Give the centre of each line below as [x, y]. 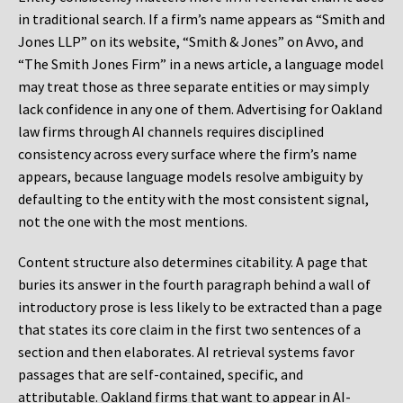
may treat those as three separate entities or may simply [193, 87]
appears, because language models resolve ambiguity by [190, 177]
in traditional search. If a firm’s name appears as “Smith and [201, 19]
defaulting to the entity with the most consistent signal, [193, 199]
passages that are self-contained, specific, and [161, 375]
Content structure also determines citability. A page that [193, 262]
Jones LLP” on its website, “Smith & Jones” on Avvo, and [191, 42]
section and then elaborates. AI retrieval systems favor [186, 352]
